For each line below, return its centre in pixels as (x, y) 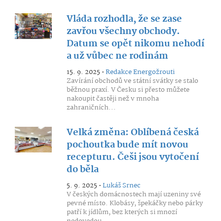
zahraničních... (91, 108)
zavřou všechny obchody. (123, 32)
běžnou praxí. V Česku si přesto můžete (128, 90)
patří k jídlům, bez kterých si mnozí (122, 212)
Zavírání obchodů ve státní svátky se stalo (132, 81)
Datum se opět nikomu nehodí (135, 44)
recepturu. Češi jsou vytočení (132, 157)
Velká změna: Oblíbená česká (132, 133)
